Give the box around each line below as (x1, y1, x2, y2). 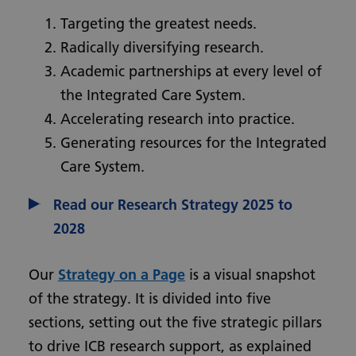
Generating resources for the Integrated (60, 133, 327, 152)
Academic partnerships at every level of (60, 62, 322, 80)
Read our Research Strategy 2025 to (53, 195, 292, 214)
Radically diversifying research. (60, 38, 264, 56)
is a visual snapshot (185, 265, 315, 284)
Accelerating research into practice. (60, 110, 295, 128)
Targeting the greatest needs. (60, 14, 257, 33)
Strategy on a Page (58, 265, 185, 284)
